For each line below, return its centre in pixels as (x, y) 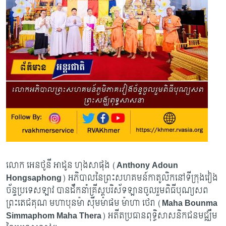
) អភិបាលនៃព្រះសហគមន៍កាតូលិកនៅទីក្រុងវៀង (139, 178)
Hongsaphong (34, 178)
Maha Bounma (189, 203)
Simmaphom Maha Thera (53, 215)
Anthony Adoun (147, 165)
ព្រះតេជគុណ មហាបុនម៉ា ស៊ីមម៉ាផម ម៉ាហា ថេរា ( (84, 203)
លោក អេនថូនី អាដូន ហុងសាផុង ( (61, 165)
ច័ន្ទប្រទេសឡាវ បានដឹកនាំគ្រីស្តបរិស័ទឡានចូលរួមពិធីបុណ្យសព (107, 190)
